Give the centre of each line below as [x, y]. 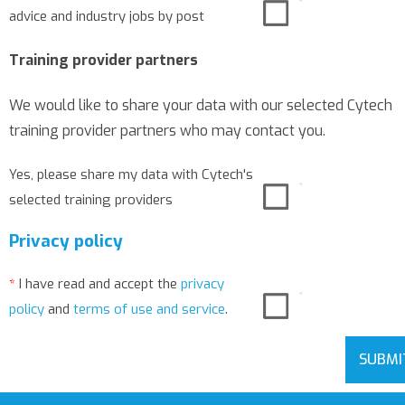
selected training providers [91, 199]
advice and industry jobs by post [107, 17]
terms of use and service [149, 309]
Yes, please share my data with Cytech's [131, 174]
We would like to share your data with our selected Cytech [201, 105]
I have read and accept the [98, 284]
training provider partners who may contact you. [167, 130]
